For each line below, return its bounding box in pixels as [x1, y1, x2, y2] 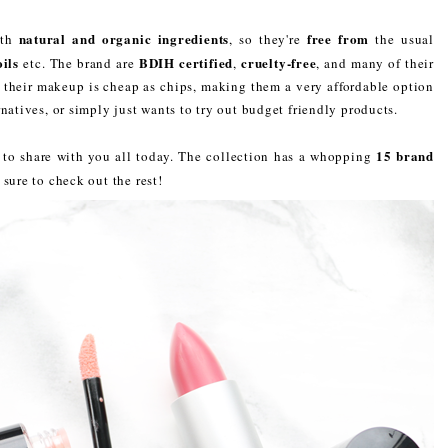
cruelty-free [241, 52, 317, 72]
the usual [369, 29, 434, 48]
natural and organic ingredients [18, 28, 230, 48]
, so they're [229, 29, 307, 48]
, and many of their [316, 53, 435, 72]
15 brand [375, 145, 434, 165]
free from [306, 28, 370, 48]
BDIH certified [138, 52, 234, 72]
